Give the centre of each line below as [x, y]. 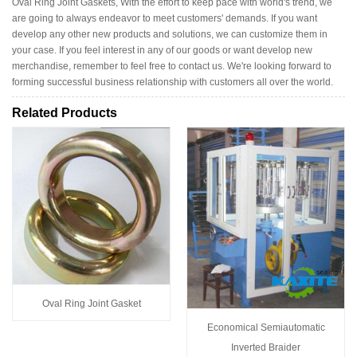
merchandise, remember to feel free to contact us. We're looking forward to [172, 66]
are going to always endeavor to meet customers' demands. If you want [165, 18]
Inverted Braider [266, 347]
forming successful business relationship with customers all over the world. [173, 82]
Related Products [65, 113]
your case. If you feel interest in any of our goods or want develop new [162, 50]
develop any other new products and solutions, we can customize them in [170, 34]
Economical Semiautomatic [266, 327]
